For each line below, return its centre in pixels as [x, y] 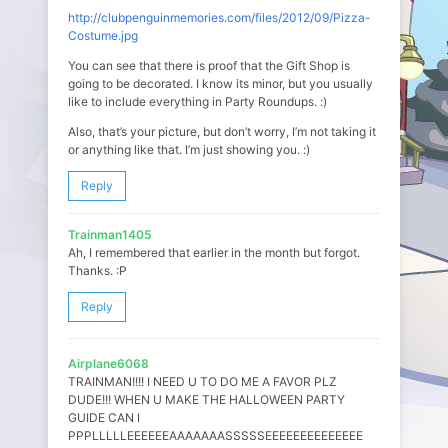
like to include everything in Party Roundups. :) [197, 102]
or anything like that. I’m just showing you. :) [189, 150]
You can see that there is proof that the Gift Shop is [209, 66]
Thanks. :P [97, 271]
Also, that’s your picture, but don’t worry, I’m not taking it [222, 132]
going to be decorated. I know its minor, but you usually [220, 84]
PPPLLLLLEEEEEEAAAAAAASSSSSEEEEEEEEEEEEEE [215, 436]
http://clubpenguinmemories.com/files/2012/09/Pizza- [219, 18]
